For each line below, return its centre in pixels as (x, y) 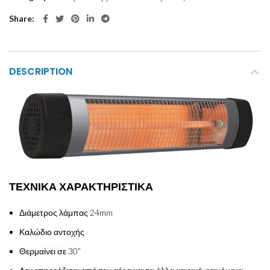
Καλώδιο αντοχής (52, 231)
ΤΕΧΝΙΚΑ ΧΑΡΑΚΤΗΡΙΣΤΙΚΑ (81, 186)
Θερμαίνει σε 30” (50, 251)
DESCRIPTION (41, 72)
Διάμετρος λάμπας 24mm (66, 212)
